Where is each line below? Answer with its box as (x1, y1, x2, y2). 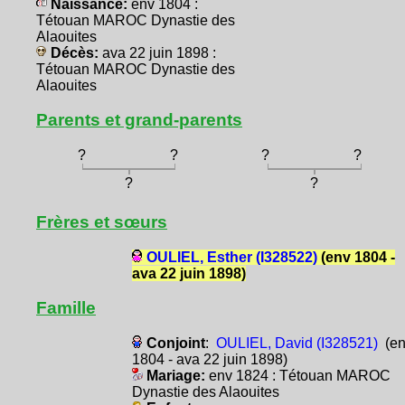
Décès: (47, 44, 102, 61)
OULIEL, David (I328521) (215, 335, 378, 352)
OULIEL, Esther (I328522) (146, 249, 317, 265)
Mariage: (142, 368, 209, 384)
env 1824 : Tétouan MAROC (208, 368, 391, 384)
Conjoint (146, 335, 205, 352)
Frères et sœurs (36, 212, 167, 231)
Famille (36, 297, 96, 317)
